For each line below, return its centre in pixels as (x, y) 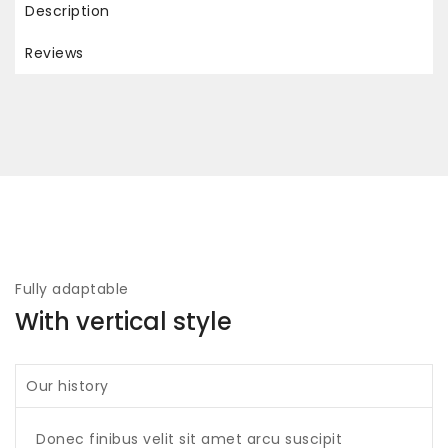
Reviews (54, 52)
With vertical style (123, 321)
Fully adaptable (72, 288)
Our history (67, 385)
